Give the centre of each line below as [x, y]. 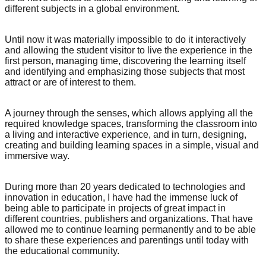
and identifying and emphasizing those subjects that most [125, 72]
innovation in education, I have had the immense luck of [121, 198]
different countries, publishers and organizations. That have [129, 219]
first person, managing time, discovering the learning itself [125, 61]
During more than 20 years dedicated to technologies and [125, 187]
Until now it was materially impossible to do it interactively [125, 40]
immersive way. [37, 156]
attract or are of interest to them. [70, 83]
